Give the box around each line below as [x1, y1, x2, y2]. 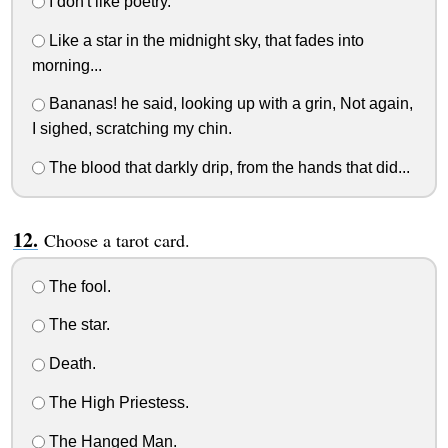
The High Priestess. [44, 394, 189, 411]
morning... [31, 56, 102, 74]
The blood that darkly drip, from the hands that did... [44, 158, 410, 176]
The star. [44, 316, 110, 334]
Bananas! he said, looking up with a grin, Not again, [44, 95, 413, 113]
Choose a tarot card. [43, 227, 190, 252]
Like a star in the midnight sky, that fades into [44, 31, 364, 49]
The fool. [44, 277, 111, 295]
